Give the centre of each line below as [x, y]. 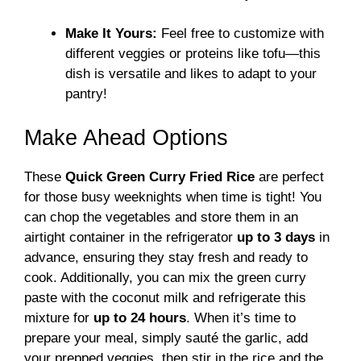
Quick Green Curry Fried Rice [160, 176]
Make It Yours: [111, 34]
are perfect [289, 176]
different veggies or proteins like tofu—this [193, 54]
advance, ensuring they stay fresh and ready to [166, 257]
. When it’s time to [241, 317]
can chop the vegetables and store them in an [161, 217]
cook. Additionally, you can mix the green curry [165, 277]
